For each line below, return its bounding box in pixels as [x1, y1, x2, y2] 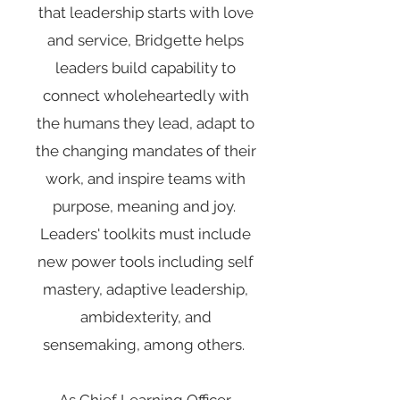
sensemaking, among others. [43, 336, 248, 354]
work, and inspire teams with [46, 170, 246, 187]
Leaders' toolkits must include [40, 225, 251, 243]
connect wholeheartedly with [42, 87, 249, 104]
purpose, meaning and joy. [52, 197, 239, 215]
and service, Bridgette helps [47, 31, 244, 49]
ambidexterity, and [79, 308, 212, 326]
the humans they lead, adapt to [37, 114, 254, 132]
